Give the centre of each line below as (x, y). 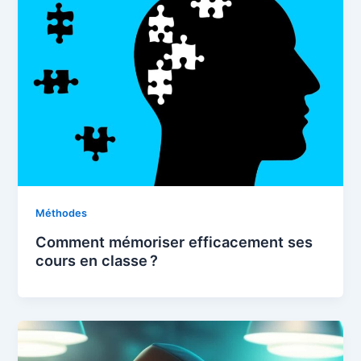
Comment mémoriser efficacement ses (174, 242)
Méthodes (62, 214)
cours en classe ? (97, 261)
